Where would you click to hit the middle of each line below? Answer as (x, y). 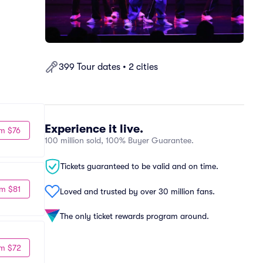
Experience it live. (94, 129)
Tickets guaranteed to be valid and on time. (139, 166)
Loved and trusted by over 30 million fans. (137, 191)
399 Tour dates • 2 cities (108, 67)
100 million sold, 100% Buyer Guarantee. (119, 140)
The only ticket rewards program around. (134, 216)
